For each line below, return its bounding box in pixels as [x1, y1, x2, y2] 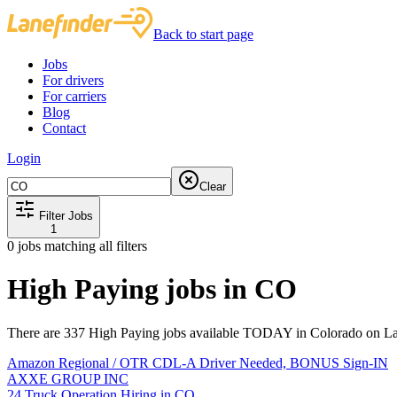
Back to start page [153, 27, 253, 42]
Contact [43, 121, 86, 136]
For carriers [43, 89, 106, 104]
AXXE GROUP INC [7, 370, 128, 386]
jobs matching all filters [14, 238, 147, 253]
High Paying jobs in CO [7, 273, 297, 306]
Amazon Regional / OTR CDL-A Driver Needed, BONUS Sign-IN [7, 354, 388, 370]
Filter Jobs [35, 209, 93, 222]
